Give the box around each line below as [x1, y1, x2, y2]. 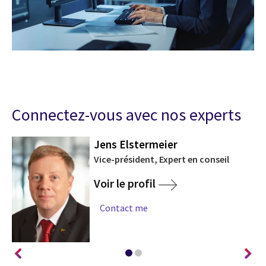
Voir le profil [94, 176, 156, 191]
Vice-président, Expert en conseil [94, 153, 230, 165]
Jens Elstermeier [94, 137, 178, 151]
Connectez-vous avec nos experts [12, 104, 241, 126]
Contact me [100, 201, 148, 214]
